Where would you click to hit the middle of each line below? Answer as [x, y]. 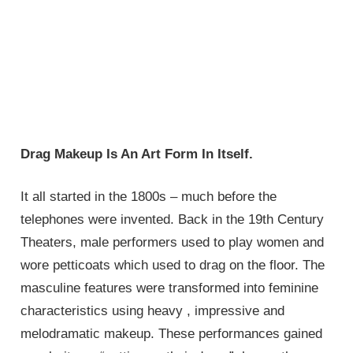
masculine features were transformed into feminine [170, 288]
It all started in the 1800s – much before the [149, 197]
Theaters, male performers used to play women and [173, 243]
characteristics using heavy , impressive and [153, 311]
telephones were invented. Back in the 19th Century [173, 220]
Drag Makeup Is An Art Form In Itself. [137, 154]
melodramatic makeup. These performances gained [172, 334]
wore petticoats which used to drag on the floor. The [173, 266]
